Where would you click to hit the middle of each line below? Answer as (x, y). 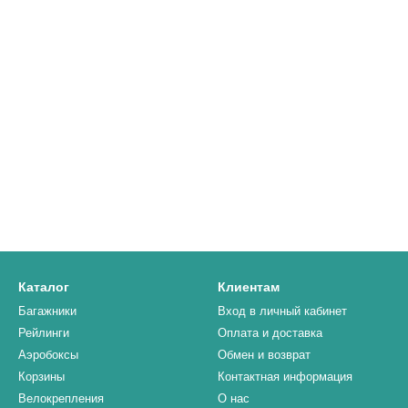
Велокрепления (61, 398)
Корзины (41, 377)
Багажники (47, 311)
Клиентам (249, 287)
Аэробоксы (48, 355)
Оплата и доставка (270, 333)
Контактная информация (285, 377)
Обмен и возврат (264, 355)
